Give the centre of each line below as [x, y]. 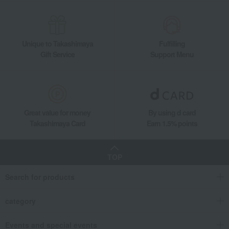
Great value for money [57, 113]
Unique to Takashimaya [57, 44]
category [20, 201]
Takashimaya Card [57, 123]
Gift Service [57, 54]
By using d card [172, 113]
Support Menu [172, 54]
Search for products [40, 177]
